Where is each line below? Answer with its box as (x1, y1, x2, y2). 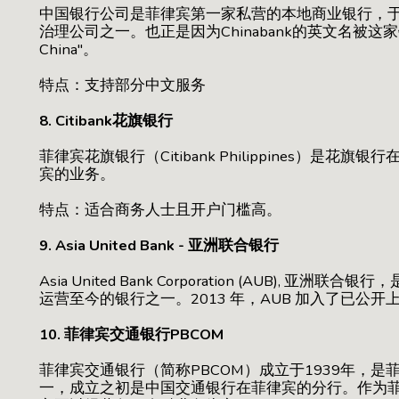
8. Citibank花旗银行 (39, 110, 173, 131)
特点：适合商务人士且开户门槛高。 (39, 199, 285, 220)
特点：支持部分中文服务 (39, 74, 206, 95)
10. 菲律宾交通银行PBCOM (39, 323, 224, 345)
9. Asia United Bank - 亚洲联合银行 (39, 234, 279, 256)
